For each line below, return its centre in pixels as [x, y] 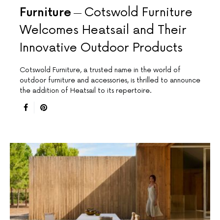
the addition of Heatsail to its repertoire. [86, 91]
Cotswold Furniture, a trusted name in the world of [100, 70]
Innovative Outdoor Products [101, 48]
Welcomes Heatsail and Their [103, 30]
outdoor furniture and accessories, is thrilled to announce [110, 81]
